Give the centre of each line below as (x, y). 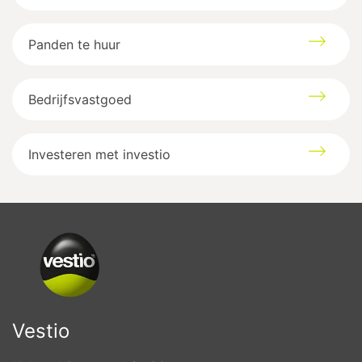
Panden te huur (75, 45)
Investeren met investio (100, 155)
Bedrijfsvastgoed (80, 100)
